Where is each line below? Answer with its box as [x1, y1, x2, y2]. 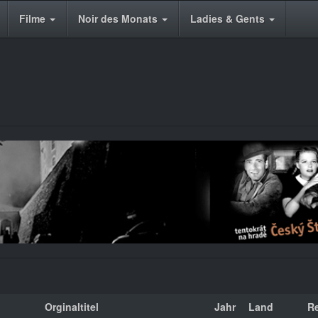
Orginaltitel [45, 299, 99, 314]
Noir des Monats [78, 11, 160, 26]
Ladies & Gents [190, 11, 268, 26]
